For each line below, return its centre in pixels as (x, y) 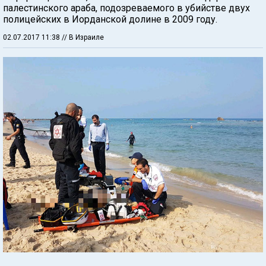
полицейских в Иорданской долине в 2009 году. (110, 19)
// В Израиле (83, 37)
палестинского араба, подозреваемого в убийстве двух (126, 8)
